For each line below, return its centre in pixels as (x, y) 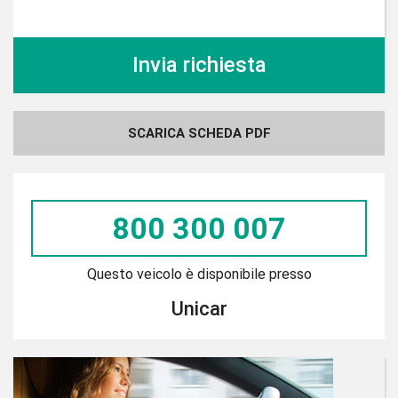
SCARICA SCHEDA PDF (199, 133)
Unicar (199, 308)
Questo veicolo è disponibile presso (199, 274)
